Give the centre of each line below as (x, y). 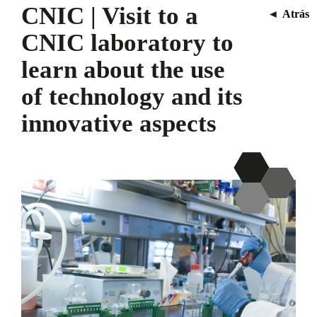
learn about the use (123, 69)
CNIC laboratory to (127, 42)
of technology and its (132, 96)
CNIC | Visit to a (110, 16)
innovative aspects (119, 123)
